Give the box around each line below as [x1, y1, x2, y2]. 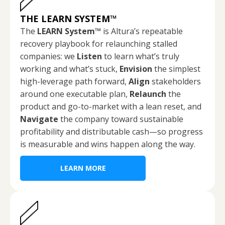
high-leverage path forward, [20, 75, 129, 87]
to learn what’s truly [102, 50, 179, 62]
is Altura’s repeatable [101, 25, 183, 37]
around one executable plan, [20, 88, 130, 99]
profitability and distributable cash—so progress [20, 126, 203, 137]
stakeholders [150, 75, 201, 87]
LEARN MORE [60, 163, 106, 173]
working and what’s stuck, [20, 63, 120, 74]
